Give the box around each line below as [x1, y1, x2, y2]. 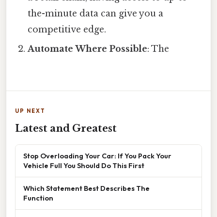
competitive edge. [28, 24, 107, 35]
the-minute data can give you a [28, 8, 164, 19]
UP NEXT [15, 107, 46, 114]
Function [23, 193, 53, 202]
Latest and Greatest [15, 122, 117, 134]
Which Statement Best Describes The [23, 183, 150, 193]
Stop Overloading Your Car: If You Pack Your [23, 151, 171, 160]
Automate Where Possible [28, 43, 148, 54]
